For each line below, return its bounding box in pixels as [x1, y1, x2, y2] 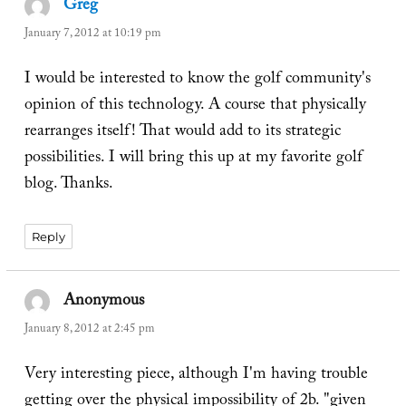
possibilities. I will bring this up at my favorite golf [24, 145, 362, 174]
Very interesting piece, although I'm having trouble [24, 361, 368, 390]
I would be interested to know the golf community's [24, 66, 371, 95]
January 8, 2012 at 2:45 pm [24, 319, 154, 340]
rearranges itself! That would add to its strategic [24, 119, 341, 148]
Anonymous [63, 287, 145, 316]
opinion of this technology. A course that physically [24, 92, 366, 121]
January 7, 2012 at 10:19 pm [24, 24, 160, 44]
